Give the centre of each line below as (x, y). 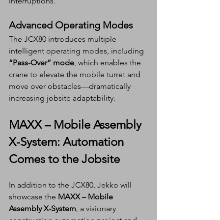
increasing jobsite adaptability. (62, 98)
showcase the (33, 197)
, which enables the (109, 63)
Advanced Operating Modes (71, 25)
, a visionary (97, 209)
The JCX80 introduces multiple (64, 39)
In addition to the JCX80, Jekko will (71, 185)
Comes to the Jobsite (64, 159)
